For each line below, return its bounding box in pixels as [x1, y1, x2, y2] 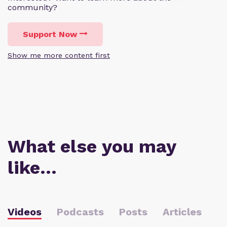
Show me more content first [8, 51, 110, 59]
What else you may [8, 135, 176, 157]
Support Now [23, 29, 77, 39]
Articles [163, 205, 202, 218]
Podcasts [57, 205, 104, 218]
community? [8, 2, 57, 12]
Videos [8, 205, 42, 218]
